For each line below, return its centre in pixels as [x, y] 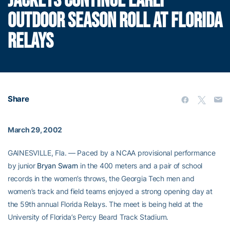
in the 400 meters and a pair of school [140, 166]
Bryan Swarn [58, 166]
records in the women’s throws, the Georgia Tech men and [101, 178]
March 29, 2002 [35, 130]
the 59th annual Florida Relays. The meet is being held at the [105, 204]
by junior [23, 166]
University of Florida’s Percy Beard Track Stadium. [88, 217]
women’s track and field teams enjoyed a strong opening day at [110, 191]
